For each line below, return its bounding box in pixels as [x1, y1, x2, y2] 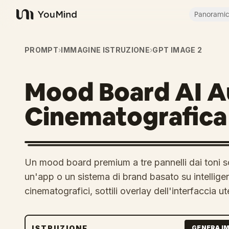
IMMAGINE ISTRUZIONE [61, 45, 150, 54]
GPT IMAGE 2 [152, 45, 202, 54]
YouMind [16, 14, 50, 25]
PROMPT [25, 45, 59, 54]
